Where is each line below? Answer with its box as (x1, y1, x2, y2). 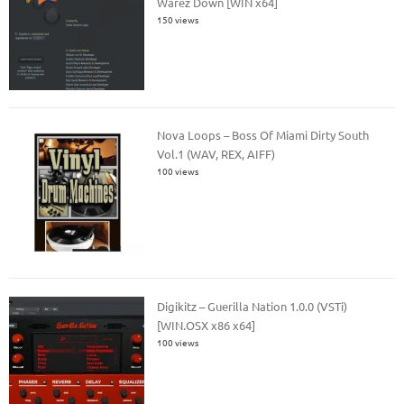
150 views (157, 13, 199, 27)
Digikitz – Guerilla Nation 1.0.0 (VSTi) (157, 298, 348, 314)
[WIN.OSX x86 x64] (157, 317, 256, 333)
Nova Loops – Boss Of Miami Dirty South (157, 127, 370, 143)
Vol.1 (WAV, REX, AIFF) (157, 146, 276, 162)
